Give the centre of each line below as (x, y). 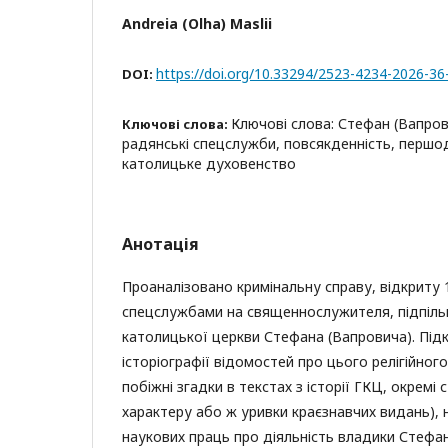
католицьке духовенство (209, 163)
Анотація (160, 244)
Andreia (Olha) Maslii (197, 23)
